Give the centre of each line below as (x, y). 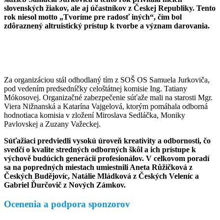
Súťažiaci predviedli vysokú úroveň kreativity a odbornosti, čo (107, 141)
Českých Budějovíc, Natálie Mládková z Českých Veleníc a (101, 176)
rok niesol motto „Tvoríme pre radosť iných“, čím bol (93, 17)
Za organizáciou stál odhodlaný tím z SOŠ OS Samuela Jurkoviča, (107, 80)
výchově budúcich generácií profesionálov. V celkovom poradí (107, 159)
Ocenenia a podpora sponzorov (67, 204)
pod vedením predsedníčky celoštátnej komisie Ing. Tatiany (96, 89)
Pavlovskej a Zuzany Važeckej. (52, 124)
